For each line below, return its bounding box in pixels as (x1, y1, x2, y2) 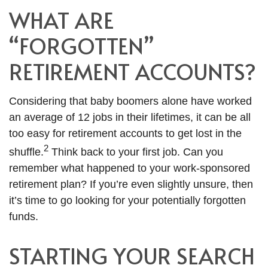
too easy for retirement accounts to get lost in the (9, 127, 242, 140)
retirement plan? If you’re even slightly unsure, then (9, 178, 253, 191)
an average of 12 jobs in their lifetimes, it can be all (9, 111, 251, 124)
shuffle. (9, 146, 44, 159)
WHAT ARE (9, 5, 114, 35)
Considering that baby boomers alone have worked (9, 95, 252, 108)
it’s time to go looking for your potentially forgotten (9, 194, 246, 207)
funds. (9, 211, 38, 223)
